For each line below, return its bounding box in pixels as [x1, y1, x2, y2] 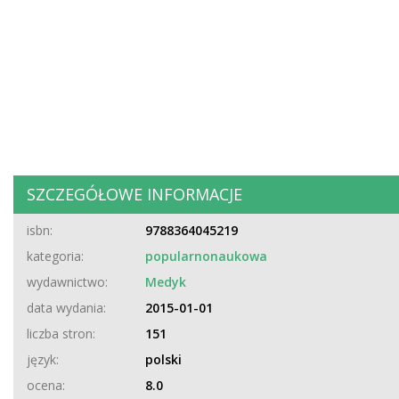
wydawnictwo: [27, 273, 108, 290]
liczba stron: [27, 325, 95, 342]
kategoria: [27, 248, 84, 265]
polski [144, 351, 182, 368]
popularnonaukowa [144, 248, 267, 265]
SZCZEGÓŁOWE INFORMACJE [27, 183, 242, 205]
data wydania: [27, 299, 106, 316]
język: [27, 351, 59, 368]
